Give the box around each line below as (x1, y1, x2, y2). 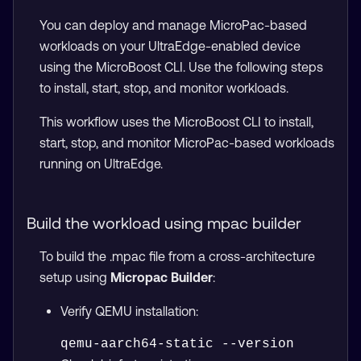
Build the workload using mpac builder (27, 214, 301, 233)
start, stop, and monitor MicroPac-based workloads (39, 135, 334, 151)
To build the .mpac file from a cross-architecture (39, 249, 315, 264)
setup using (39, 270, 110, 285)
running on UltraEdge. (39, 156, 163, 172)
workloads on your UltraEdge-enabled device (39, 39, 301, 54)
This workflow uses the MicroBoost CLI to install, (39, 114, 313, 130)
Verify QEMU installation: (60, 304, 198, 319)
